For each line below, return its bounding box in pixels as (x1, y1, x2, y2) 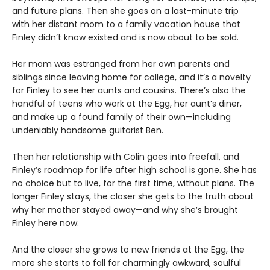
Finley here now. (12, 217, 79, 230)
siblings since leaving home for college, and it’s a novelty (12, 71, 251, 84)
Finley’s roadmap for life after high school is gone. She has (12, 164, 257, 177)
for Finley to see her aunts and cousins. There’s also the (12, 84, 246, 97)
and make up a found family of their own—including (12, 111, 231, 124)
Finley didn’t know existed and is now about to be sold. (12, 31, 239, 44)
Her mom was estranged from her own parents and (12, 58, 230, 71)
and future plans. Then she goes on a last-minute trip (12, 5, 239, 17)
